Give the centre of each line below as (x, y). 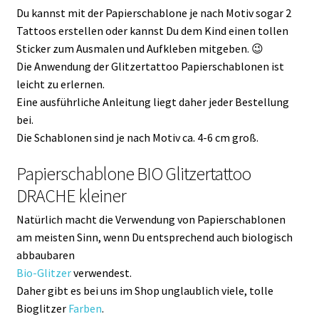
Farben (85, 308)
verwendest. (102, 272)
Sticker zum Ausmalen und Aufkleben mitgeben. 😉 (140, 48)
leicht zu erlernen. (60, 84)
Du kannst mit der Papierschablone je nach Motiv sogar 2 (153, 12)
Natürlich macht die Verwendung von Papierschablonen (151, 219)
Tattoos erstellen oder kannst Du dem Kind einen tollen (152, 30)
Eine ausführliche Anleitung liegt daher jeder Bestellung (152, 101)
